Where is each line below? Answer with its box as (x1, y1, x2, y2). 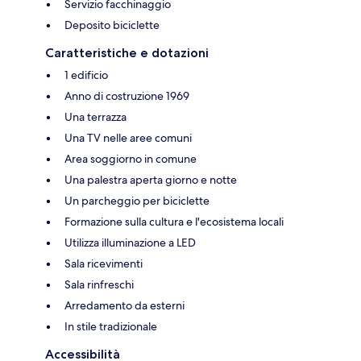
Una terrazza (64, 110, 127, 125)
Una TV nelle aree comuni (64, 131, 192, 146)
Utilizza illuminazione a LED (64, 235, 196, 251)
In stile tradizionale (64, 319, 157, 334)
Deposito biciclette (64, 18, 160, 33)
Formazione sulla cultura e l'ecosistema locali (64, 214, 284, 230)
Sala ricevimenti (64, 256, 143, 272)
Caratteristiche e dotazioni (45, 45, 209, 61)
